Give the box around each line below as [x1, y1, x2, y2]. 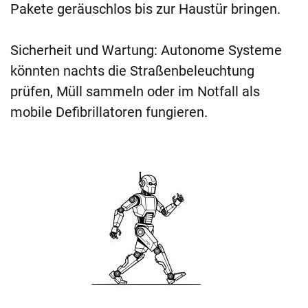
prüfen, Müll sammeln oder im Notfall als [10, 83, 260, 100]
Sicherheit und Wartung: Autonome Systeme [10, 42, 282, 59]
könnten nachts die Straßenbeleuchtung [10, 63, 254, 80]
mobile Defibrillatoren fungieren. [10, 104, 208, 121]
